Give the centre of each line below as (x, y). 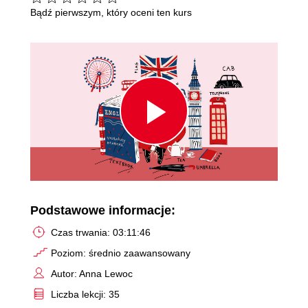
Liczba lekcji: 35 (85, 294)
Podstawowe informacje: (103, 210)
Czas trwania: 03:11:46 (101, 232)
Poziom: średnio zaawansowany (121, 253)
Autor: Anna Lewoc (92, 273)
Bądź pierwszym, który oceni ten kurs (111, 13)
